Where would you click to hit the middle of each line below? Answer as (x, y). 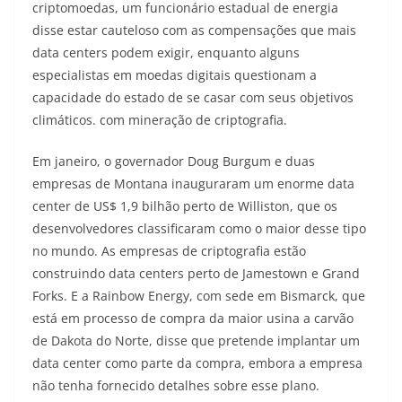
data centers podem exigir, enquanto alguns (166, 53)
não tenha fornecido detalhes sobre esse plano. (176, 386)
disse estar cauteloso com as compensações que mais (194, 31)
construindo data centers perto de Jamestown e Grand (196, 274)
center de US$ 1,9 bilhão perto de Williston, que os (185, 206)
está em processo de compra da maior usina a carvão (193, 319)
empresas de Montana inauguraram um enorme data (193, 184)
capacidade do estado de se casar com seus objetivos (193, 98)
